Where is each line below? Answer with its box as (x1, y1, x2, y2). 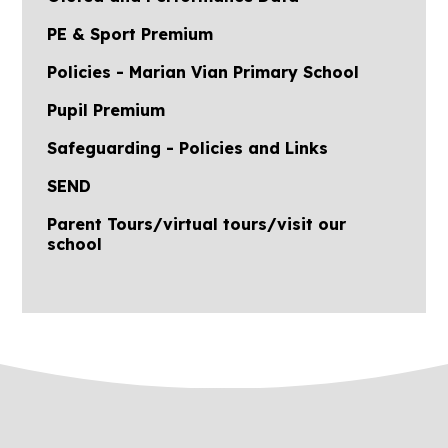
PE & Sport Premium (47, 23, 214, 44)
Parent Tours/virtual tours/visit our (47, 213, 347, 234)
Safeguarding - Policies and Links (47, 137, 329, 158)
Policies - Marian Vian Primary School (47, 61, 360, 82)
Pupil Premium (47, 99, 166, 120)
